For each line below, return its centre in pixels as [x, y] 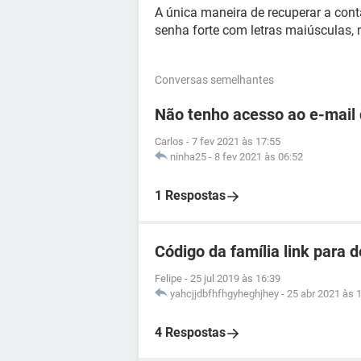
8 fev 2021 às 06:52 [259, 157]
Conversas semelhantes [214, 80]
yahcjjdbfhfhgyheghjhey [224, 294]
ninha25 [188, 157]
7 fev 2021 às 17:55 [236, 141]
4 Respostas [190, 332]
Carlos [169, 141]
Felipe [168, 278]
